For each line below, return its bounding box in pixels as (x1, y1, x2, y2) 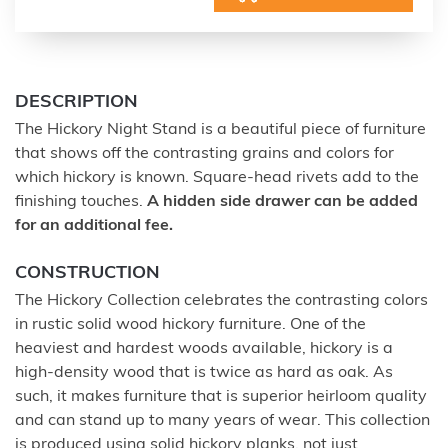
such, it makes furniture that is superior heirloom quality (15, 388, 427, 405)
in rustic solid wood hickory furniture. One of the (15, 316, 366, 333)
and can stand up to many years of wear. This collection (15, 412, 430, 429)
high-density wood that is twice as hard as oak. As (15, 364, 393, 381)
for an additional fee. (15, 217, 173, 234)
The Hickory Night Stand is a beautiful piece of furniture (15, 121, 426, 138)
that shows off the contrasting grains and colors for (15, 145, 394, 162)
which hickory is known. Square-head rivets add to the (15, 169, 419, 186)
